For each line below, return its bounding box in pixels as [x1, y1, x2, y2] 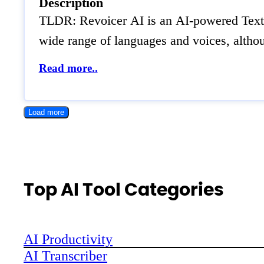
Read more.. [38, 62, 98, 75]
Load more [28, 108, 64, 117]
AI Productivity [24, 231, 113, 247]
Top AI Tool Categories [24, 177, 224, 202]
